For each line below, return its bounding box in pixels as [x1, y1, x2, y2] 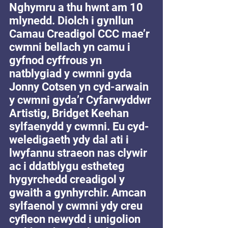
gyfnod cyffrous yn [9, 54, 104, 67]
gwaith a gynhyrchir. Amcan [9, 186, 149, 199]
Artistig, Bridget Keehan [9, 107, 131, 120]
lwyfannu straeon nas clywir [9, 147, 150, 159]
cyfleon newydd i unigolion [9, 213, 143, 225]
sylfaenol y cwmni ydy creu [9, 199, 145, 212]
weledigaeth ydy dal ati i [9, 133, 131, 146]
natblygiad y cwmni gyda [9, 67, 134, 80]
